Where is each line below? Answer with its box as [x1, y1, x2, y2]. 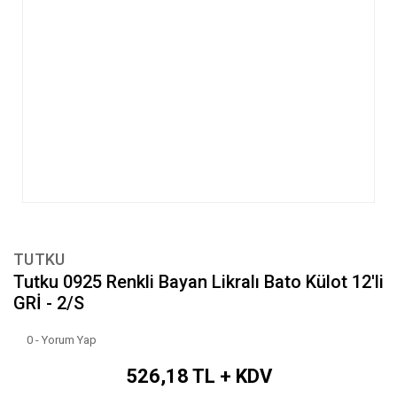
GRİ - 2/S [13, 292, 84, 315]
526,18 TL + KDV [125, 365, 272, 388]
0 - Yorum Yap [27, 333, 97, 347]
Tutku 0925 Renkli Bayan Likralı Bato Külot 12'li [13, 271, 384, 293]
